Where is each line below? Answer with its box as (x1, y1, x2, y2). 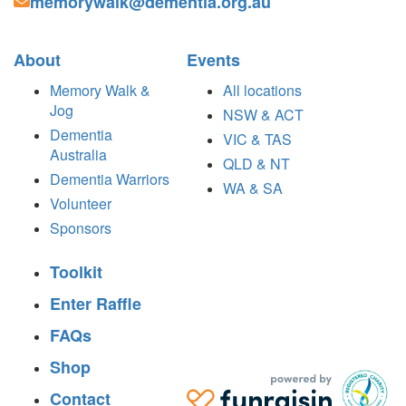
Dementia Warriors (50, 168, 169, 189)
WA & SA (222, 177, 283, 198)
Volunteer (50, 192, 111, 214)
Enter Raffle (50, 291, 141, 315)
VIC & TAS (222, 128, 292, 150)
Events (186, 47, 240, 72)
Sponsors (50, 217, 111, 238)
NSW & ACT (222, 103, 304, 125)
